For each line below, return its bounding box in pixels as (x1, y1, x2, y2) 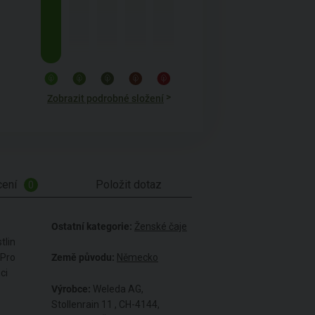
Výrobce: (51, 283, 91, 295)
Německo (117, 252, 158, 264)
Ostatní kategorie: (51, 220, 132, 232)
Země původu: (51, 252, 115, 264)
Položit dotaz (95, 177, 162, 191)
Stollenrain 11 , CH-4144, (51, 298, 160, 310)
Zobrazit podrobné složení (47, 92, 164, 104)
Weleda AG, (91, 283, 143, 295)
